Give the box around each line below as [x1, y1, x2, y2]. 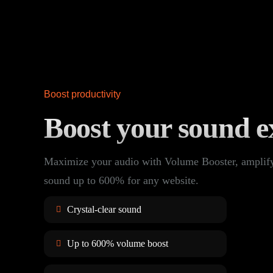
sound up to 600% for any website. [44, 174, 199, 186]
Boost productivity [44, 88, 121, 99]
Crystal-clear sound [67, 204, 141, 214]
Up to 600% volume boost [67, 238, 168, 249]
